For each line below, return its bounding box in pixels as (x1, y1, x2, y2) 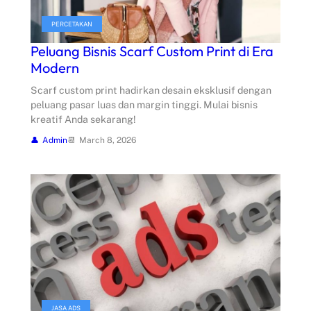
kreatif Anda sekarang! (31, 114, 136, 126)
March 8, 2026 (79, 135, 136, 146)
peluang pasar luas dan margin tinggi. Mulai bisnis (31, 99, 258, 111)
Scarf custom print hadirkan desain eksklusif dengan (31, 85, 271, 96)
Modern (31, 59, 79, 77)
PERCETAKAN (51, 20, 92, 28)
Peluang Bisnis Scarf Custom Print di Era (31, 42, 274, 60)
